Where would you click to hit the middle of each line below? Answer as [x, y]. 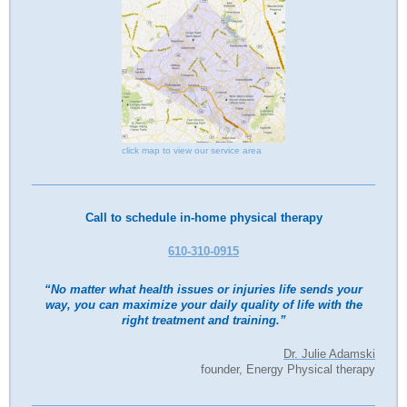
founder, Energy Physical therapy [288, 369]
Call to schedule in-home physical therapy [203, 218]
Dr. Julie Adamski [329, 354]
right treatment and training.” [203, 321]
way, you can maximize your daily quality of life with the [203, 306]
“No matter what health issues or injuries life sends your [203, 290]
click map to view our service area [192, 150]
